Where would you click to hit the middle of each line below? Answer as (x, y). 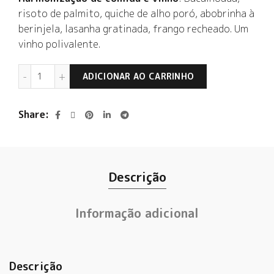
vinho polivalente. (59, 44)
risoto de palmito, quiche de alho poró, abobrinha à (136, 13)
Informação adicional (137, 213)
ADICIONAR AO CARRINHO (139, 76)
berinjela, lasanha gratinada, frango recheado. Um (133, 29)
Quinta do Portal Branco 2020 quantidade (131, 70)
